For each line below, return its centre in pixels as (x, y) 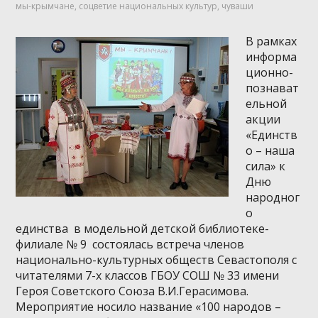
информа (272, 56)
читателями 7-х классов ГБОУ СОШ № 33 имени (148, 275)
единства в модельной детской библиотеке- (143, 228)
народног (273, 197)
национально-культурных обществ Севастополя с (157, 259)
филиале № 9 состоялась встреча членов (130, 244)
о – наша (270, 150)
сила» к (266, 166)
